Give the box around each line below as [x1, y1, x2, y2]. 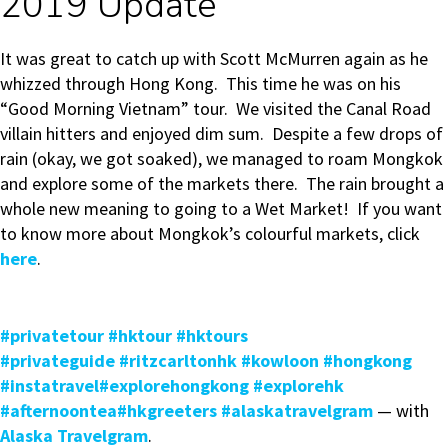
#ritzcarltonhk [119, 349, 237, 373]
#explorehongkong [99, 374, 249, 398]
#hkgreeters [117, 399, 217, 423]
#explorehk [253, 374, 344, 398]
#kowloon [241, 349, 319, 373]
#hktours [176, 324, 248, 348]
